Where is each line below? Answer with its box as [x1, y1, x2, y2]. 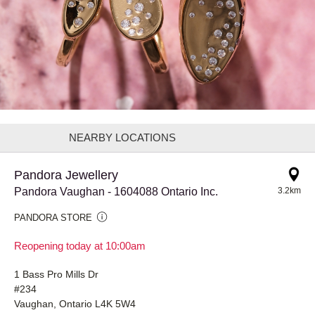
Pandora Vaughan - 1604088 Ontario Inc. [14, 185, 218, 198]
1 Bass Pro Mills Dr [14, 268, 98, 280]
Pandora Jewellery [14, 167, 118, 182]
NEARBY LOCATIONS [69, 131, 176, 143]
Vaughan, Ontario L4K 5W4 [14, 297, 136, 309]
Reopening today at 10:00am [14, 239, 146, 252]
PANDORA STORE [14, 212, 92, 223]
